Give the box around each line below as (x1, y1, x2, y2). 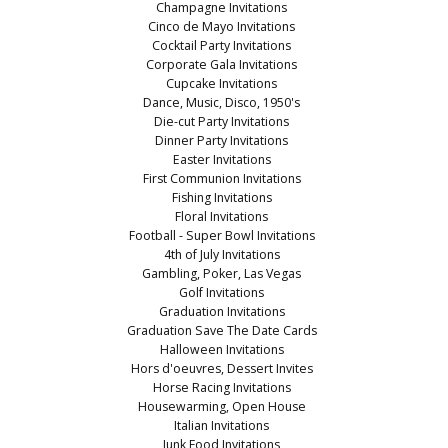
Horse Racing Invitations (152, 379, 291, 397)
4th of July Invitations (163, 246, 280, 264)
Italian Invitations (174, 417, 270, 435)
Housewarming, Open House (137, 398, 306, 416)
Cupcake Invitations (166, 75, 278, 93)
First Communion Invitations (142, 170, 301, 188)
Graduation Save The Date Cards (126, 322, 317, 340)
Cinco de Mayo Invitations (148, 18, 296, 36)
